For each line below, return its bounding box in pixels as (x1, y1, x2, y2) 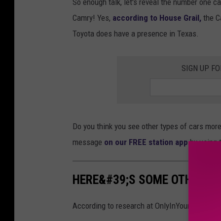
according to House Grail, (112, 12, 201, 23)
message (73, 137, 104, 147)
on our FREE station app (104, 137, 188, 147)
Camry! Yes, (73, 12, 112, 23)
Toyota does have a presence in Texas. (73, 28, 199, 38)
